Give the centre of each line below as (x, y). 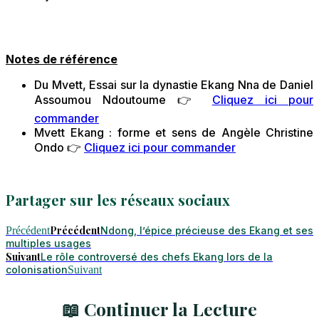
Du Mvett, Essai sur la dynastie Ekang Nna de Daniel (174, 85)
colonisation (37, 270)
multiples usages (48, 244)
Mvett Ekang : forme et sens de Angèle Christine (174, 133)
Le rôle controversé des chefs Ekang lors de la (157, 257)
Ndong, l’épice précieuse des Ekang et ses (207, 231)
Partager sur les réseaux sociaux (118, 200)
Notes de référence (62, 59)
